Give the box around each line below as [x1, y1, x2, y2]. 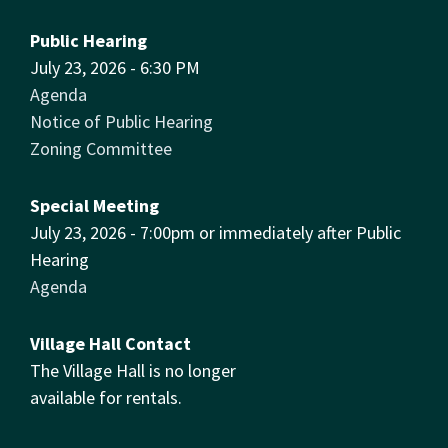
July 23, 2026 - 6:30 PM [30, 55, 200, 79]
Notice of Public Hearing [30, 109, 213, 133]
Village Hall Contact [30, 331, 191, 355]
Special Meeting [30, 193, 159, 217]
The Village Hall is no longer [30, 358, 236, 382]
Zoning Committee [30, 136, 172, 160]
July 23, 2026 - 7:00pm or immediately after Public [30, 220, 401, 244]
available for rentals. [30, 385, 182, 409]
